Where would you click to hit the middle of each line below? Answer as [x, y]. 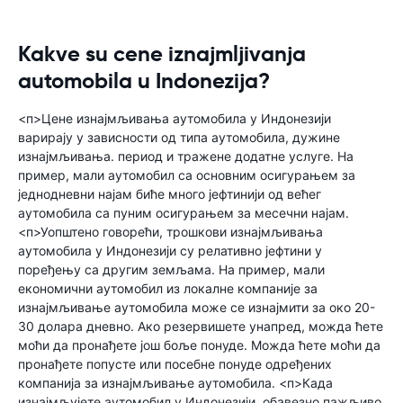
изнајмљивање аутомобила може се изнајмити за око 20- [197, 307]
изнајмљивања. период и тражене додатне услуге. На [186, 156]
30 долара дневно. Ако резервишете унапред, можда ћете [201, 326]
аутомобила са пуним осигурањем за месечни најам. [184, 213]
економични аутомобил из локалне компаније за [168, 288]
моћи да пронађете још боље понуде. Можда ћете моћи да [199, 345]
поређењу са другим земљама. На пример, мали [171, 269]
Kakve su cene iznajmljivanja [162, 54]
